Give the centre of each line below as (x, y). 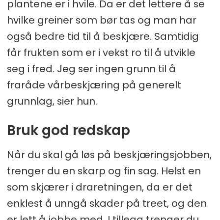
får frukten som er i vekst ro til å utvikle (101, 53)
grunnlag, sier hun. (52, 101)
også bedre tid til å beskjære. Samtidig (103, 37)
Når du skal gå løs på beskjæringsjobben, (109, 155)
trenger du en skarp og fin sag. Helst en (104, 171)
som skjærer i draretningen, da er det (99, 187)
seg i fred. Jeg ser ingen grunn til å (91, 69)
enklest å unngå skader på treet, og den (107, 204)
